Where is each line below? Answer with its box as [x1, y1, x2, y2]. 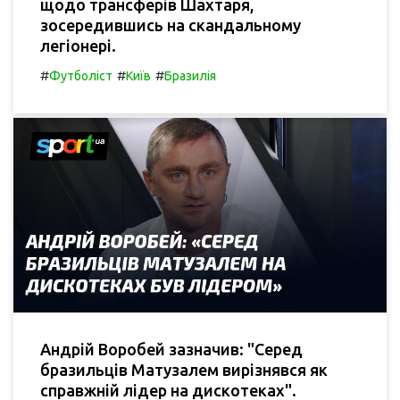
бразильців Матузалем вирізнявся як [40, 361, 328, 379]
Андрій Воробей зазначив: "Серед [40, 340, 303, 359]
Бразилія [164, 69, 216, 84]
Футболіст [49, 69, 112, 84]
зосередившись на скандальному [40, 16, 301, 35]
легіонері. [40, 37, 116, 55]
